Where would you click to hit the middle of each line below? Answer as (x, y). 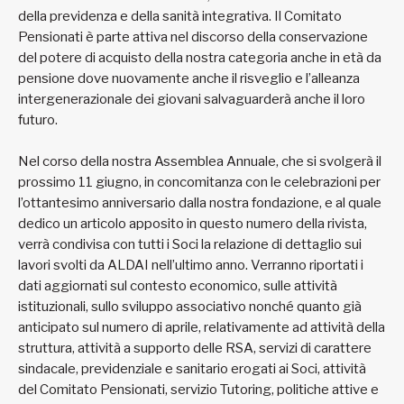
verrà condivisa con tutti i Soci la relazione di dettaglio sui (190, 244)
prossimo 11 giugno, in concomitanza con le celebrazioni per (199, 182)
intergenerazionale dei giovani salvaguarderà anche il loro (192, 99)
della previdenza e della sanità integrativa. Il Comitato (180, 16)
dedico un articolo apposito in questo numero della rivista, (193, 223)
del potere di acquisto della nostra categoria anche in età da (200, 57)
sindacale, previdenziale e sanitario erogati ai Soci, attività (192, 368)
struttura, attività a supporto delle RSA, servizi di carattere (195, 348)
